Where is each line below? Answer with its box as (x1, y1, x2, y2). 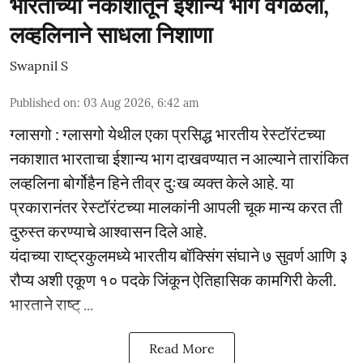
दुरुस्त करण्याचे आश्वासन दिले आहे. (10, 220, 207, 241)
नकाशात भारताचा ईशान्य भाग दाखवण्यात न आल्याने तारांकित (10, 147, 348, 168)
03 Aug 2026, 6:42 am (83, 95, 199, 110)
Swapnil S (10, 57, 68, 74)
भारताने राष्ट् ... (10, 293, 93, 314)
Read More (148, 340, 215, 357)
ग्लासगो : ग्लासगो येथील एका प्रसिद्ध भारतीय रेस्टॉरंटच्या (10, 123, 326, 143)
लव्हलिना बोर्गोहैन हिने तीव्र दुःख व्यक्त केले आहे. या (10, 172, 294, 192)
